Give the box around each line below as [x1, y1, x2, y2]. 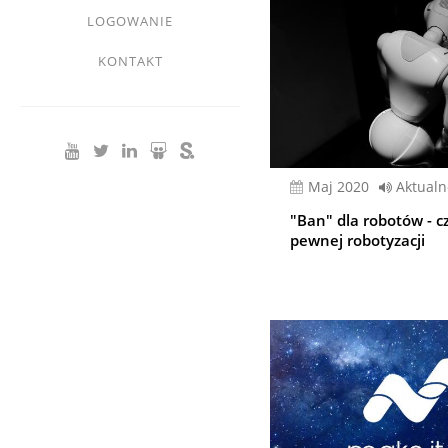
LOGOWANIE [87, 12, 173, 30]
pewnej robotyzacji [290, 230, 425, 251]
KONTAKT [97, 52, 163, 70]
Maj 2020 [321, 177, 369, 197]
